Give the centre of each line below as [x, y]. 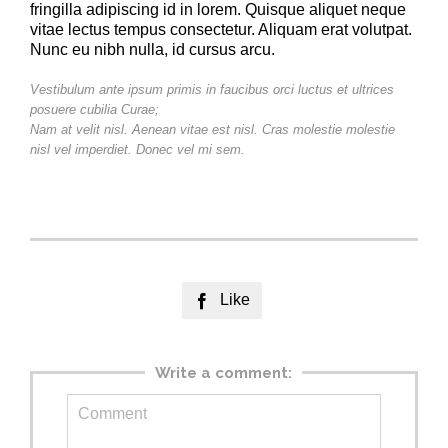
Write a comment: [223, 373]
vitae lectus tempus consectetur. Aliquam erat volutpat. [221, 30]
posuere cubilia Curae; [94, 110]
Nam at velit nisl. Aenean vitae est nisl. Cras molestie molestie [212, 130]
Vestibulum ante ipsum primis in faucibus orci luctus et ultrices [212, 90]
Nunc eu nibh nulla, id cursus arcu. [152, 50]
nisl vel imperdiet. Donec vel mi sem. [137, 150]
